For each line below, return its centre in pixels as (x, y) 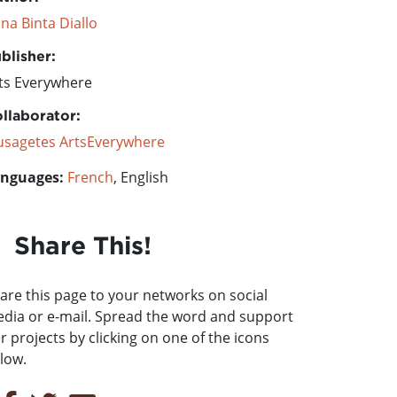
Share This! (83, 245)
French (90, 177)
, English (141, 177)
